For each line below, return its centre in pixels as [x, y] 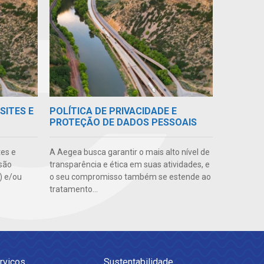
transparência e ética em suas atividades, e [129, 165]
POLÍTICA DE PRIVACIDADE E [113, 111]
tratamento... [73, 189]
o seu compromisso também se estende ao [130, 177]
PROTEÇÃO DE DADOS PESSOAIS [123, 123]
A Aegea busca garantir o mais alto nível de [129, 152]
